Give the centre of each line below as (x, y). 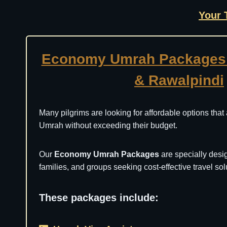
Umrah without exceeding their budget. (109, 125)
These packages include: (99, 198)
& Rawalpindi (179, 80)
